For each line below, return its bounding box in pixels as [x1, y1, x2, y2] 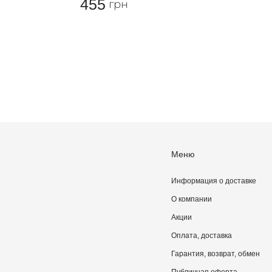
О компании [171, 195, 212, 203]
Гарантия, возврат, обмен [171, 250, 260, 258]
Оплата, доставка [171, 231, 232, 240]
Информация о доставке [171, 177, 256, 185]
